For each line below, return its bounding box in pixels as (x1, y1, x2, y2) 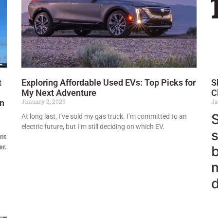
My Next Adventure (21, 88, 96, 98)
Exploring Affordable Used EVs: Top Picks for (21, 77, 196, 88)
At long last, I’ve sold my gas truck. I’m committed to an (21, 112, 187, 121)
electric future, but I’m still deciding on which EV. (21, 123, 164, 131)
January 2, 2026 (21, 97, 66, 106)
